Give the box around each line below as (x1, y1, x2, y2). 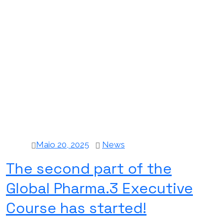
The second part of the (6, 158, 172, 178)
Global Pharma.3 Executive (6, 178, 193, 198)
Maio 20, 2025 (36, 139, 89, 149)
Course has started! (6, 198, 147, 218)
